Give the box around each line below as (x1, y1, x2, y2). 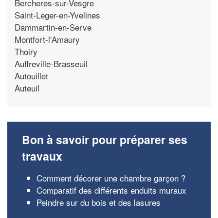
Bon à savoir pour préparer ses (22, 131, 187, 147)
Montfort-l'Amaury (15, 33, 80, 45)
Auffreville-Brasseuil (15, 57, 88, 70)
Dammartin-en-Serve (15, 20, 91, 33)
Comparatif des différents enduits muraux (36, 184, 186, 196)
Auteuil (15, 81, 39, 94)
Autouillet (15, 69, 48, 82)
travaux (22, 148, 62, 164)
